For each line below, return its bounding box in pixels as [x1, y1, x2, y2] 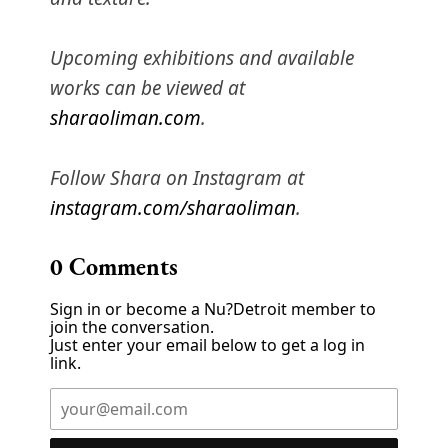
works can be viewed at [50, 75, 245, 102]
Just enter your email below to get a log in [50, 334, 365, 357]
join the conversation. [50, 316, 214, 339]
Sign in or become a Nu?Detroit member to [50, 298, 376, 321]
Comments [63, 251, 178, 283]
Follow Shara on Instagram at [50, 165, 304, 192]
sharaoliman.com [50, 105, 201, 132]
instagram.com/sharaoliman [50, 195, 296, 222]
